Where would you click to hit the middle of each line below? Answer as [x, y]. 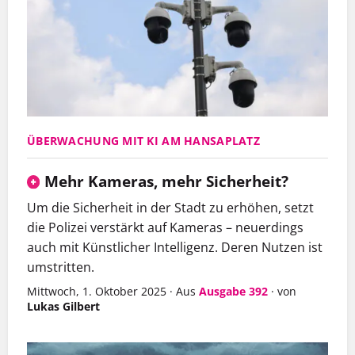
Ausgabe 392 [233, 292]
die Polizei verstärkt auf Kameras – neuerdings [165, 228]
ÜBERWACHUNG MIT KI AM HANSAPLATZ [143, 141]
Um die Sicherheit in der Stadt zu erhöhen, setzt [170, 208]
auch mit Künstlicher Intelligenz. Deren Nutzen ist [175, 248]
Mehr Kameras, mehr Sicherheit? [165, 181]
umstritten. [61, 267]
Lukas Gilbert [63, 307]
